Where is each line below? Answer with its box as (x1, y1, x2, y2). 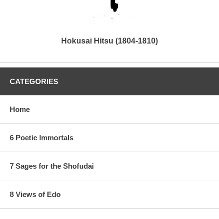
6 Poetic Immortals (10, 133, 73, 142)
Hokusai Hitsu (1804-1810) (61, 36, 158, 45)
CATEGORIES (10, 77, 58, 86)
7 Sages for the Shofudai (10, 161, 94, 170)
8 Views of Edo (10, 190, 61, 198)
